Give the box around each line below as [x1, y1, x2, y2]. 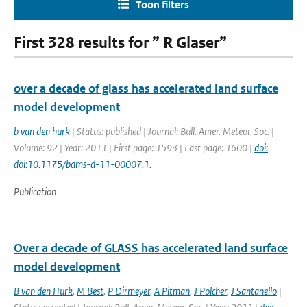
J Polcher [194, 284, 227, 297]
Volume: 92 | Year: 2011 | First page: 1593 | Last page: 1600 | [14, 141, 254, 154]
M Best [77, 284, 103, 297]
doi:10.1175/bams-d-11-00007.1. [14, 158, 151, 171]
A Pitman [154, 284, 190, 297]
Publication [14, 185, 56, 198]
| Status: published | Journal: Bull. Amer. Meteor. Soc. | [70, 125, 274, 138]
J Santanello [231, 284, 277, 297]
